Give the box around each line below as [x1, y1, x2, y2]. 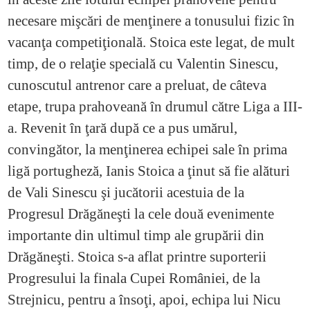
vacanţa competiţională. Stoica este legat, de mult [7, 34, 295, 51]
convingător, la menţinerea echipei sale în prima [7, 141, 287, 158]
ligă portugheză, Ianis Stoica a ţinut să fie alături [7, 163, 290, 180]
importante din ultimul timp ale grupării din [7, 227, 264, 244]
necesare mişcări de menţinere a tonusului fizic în [7, 12, 295, 30]
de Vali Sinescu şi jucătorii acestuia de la [7, 184, 244, 201]
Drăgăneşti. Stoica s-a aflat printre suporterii [7, 248, 266, 266]
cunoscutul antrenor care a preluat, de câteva [7, 77, 266, 94]
